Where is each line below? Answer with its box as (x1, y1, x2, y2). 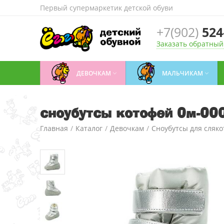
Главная (40, 123, 68, 133)
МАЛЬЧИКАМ (162, 68, 203, 77)
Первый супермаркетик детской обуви (40, 3, 173, 12)
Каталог (75, 123, 102, 133)
